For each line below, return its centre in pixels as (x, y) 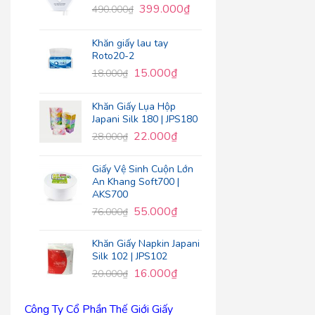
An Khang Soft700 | (135, 182)
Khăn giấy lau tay (130, 44)
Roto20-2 (113, 56)
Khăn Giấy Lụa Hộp (134, 106)
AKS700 (110, 195)
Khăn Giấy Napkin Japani (146, 243)
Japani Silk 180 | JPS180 (144, 119)
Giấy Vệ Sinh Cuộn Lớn (142, 169)
